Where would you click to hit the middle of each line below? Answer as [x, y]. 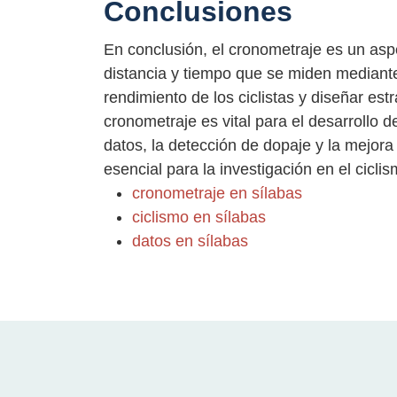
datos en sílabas [190, 241]
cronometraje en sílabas [217, 194]
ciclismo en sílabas [199, 218]
